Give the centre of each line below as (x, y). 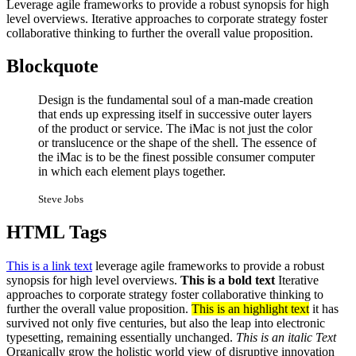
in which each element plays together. (132, 172)
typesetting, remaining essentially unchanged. (121, 338)
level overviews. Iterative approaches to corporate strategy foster (167, 18)
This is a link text (49, 266)
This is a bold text (228, 281)
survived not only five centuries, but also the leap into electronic (166, 323)
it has (324, 309)
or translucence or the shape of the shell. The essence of (177, 143)
